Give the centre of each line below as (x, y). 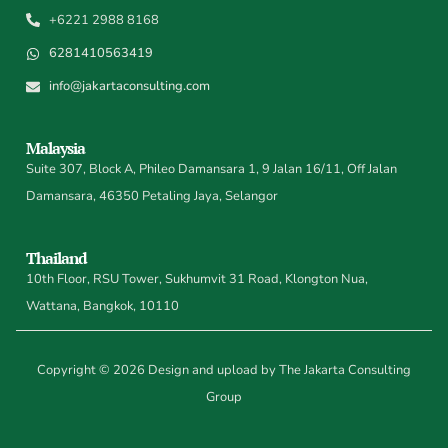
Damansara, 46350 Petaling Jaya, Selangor (152, 196)
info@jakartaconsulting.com (129, 86)
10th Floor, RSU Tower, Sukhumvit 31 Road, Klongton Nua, (197, 279)
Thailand (57, 258)
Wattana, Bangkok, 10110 (103, 306)
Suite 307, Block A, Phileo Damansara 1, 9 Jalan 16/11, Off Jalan (212, 169)
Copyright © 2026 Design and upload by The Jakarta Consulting (224, 370)
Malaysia (56, 148)
